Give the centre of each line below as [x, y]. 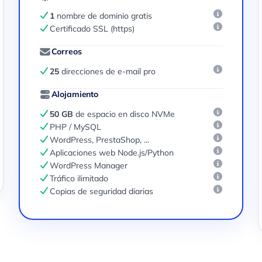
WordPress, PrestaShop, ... [100, 140]
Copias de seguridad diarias [102, 191]
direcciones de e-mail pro [108, 71]
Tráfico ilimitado [79, 178]
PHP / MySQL [76, 127]
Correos [66, 51]
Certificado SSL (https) [92, 29]
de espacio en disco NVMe [124, 114]
